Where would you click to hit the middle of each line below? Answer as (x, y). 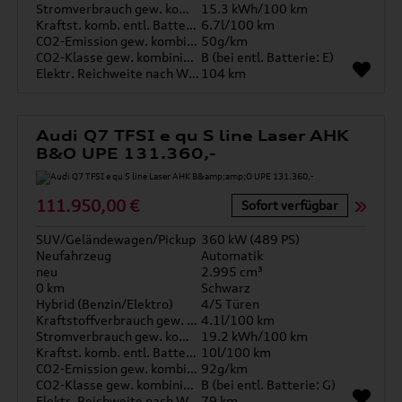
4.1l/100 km (238, 320)
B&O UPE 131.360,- (126, 153)
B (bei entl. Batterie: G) (268, 385)
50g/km (224, 41)
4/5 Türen (230, 304)
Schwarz (226, 288)
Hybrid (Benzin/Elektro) (105, 304)
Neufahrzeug (74, 255)
